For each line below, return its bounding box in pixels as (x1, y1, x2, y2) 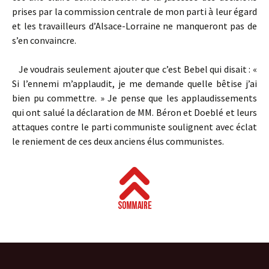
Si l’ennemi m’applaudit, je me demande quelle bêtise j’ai (12, 77, 257, 89)
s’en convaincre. (12, 34, 76, 46)
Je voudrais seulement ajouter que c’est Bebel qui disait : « (12, 63, 257, 75)
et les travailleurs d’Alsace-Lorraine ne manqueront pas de (12, 20, 257, 32)
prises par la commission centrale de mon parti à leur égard (12, 5, 257, 17)
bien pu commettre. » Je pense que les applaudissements (12, 92, 257, 104)
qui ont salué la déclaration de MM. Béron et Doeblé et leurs (12, 106, 257, 118)
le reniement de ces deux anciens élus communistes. (12, 135, 224, 147)
